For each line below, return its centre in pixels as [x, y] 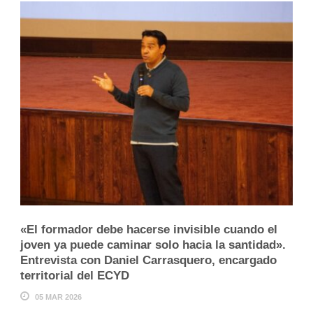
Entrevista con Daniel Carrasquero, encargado [148, 261]
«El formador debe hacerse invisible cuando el [149, 230]
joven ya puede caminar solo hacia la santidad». [153, 245]
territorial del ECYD [75, 276]
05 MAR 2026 [58, 297]
